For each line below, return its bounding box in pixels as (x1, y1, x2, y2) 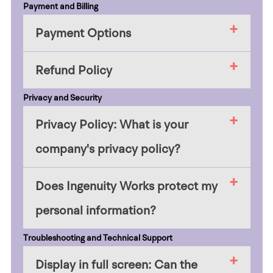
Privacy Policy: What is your (35, 116, 188, 133)
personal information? (35, 202, 156, 219)
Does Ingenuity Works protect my (35, 178, 218, 194)
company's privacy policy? (35, 141, 180, 157)
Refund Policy (35, 62, 112, 79)
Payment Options (35, 25, 131, 41)
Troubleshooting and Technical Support (23, 232, 172, 244)
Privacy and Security (23, 92, 102, 104)
